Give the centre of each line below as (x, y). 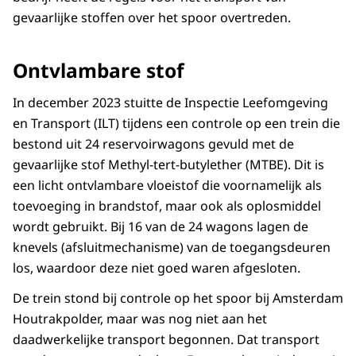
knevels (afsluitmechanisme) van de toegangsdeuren (172, 248)
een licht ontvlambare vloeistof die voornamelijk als (167, 186)
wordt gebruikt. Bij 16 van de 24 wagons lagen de (161, 227)
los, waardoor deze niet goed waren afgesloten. (157, 268)
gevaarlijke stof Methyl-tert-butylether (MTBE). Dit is (168, 165)
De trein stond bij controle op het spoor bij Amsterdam (178, 298)
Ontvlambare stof (98, 71)
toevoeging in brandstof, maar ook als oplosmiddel (167, 206)
